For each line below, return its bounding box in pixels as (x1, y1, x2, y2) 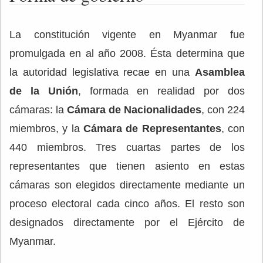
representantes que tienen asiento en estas (9, 160, 245, 172)
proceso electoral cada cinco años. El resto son (9, 197, 245, 210)
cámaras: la (9, 103, 64, 116)
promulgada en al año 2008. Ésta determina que (9, 47, 245, 59)
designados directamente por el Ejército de (9, 216, 245, 228)
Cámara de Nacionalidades (64, 103, 201, 116)
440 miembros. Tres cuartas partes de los (9, 141, 245, 153)
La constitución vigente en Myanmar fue (9, 28, 245, 41)
